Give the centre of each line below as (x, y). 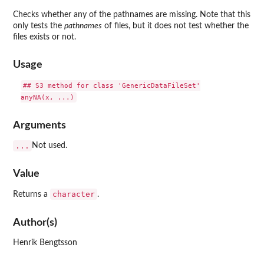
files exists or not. (44, 37)
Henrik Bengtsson (45, 242)
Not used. (49, 145)
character (74, 194)
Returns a (32, 195)
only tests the (39, 26)
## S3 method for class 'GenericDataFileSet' (111, 86)
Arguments (39, 125)
